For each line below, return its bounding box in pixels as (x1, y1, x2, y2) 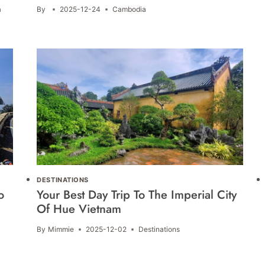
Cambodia (112, 5, 146, 14)
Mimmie (47, 225, 74, 234)
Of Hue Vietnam (37, 201, 122, 218)
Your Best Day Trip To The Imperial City (37, 186, 237, 204)
